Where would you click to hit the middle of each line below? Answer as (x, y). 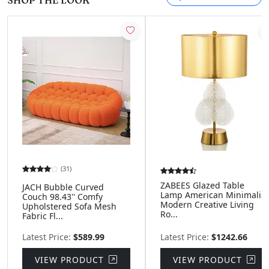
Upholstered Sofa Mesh (69, 206)
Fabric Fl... (43, 216)
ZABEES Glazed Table (202, 185)
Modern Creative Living (207, 204)
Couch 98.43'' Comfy (62, 196)
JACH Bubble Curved (63, 187)
